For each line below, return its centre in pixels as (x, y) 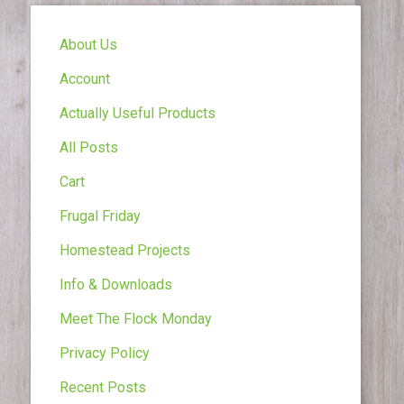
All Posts (89, 147)
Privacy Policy (105, 353)
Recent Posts (103, 387)
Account (85, 79)
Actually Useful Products (138, 113)
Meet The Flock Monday (136, 319)
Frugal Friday (100, 216)
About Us (88, 45)
